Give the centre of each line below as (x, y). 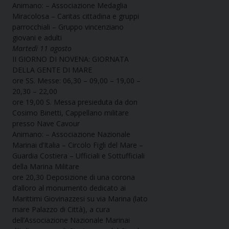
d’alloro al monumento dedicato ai (69, 188)
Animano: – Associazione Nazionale (71, 134)
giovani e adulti (37, 38)
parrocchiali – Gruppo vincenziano (68, 27)
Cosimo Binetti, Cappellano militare (71, 113)
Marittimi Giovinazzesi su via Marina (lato (80, 199)
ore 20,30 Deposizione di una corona (74, 177)
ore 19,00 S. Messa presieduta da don (75, 102)
